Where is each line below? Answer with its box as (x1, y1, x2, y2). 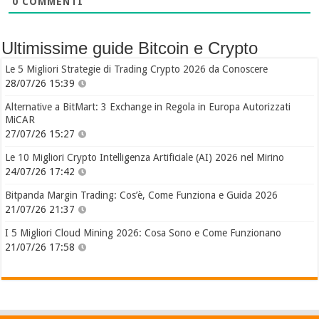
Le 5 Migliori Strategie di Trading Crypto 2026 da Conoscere (5, 63, 268, 75)
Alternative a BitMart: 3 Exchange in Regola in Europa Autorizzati (5, 101, 291, 113)
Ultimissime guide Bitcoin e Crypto (1, 38, 258, 58)
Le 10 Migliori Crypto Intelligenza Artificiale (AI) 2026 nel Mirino (5, 152, 285, 164)
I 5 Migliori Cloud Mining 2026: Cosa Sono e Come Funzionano (5, 227, 282, 239)
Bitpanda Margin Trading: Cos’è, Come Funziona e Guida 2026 (5, 189, 278, 202)
